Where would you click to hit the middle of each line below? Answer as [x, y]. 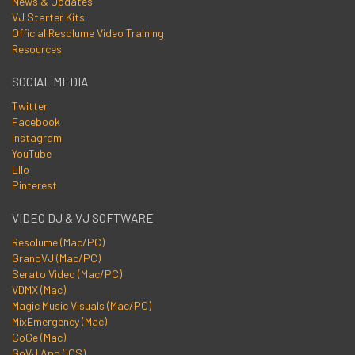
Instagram [37, 138]
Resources [37, 49]
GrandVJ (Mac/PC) [56, 258]
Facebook [36, 122]
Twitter [30, 106]
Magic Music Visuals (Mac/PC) [82, 306]
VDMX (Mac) [39, 290]
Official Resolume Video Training [88, 33]
